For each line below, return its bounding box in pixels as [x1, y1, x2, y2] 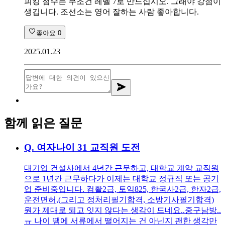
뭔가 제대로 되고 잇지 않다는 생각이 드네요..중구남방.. [24, 206, 221, 215]
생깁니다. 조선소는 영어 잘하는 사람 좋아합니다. [24, 7, 199, 16]
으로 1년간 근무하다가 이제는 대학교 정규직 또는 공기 [24, 174, 219, 183]
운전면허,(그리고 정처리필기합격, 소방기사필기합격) [24, 195, 214, 204]
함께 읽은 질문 [4, 116, 82, 130]
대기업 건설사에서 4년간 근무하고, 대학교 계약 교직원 [24, 164, 219, 173]
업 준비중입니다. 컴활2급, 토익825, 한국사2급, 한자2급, [24, 185, 221, 194]
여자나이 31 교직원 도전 [37, 142, 140, 153]
